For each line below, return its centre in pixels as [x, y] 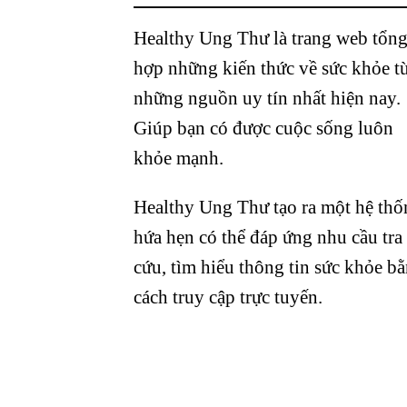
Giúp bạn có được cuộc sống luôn [263, 128]
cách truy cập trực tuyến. [228, 297]
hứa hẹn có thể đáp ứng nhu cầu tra [268, 237]
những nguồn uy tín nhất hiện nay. [267, 98]
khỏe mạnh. [179, 158]
